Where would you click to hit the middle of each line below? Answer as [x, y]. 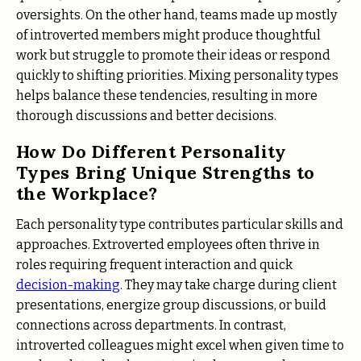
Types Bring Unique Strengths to [166, 173]
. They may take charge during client [228, 284]
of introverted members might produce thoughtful [168, 35]
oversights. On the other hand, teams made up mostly [176, 15]
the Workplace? [87, 194]
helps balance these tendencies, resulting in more [167, 96]
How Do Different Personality [151, 152]
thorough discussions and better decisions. [146, 116]
